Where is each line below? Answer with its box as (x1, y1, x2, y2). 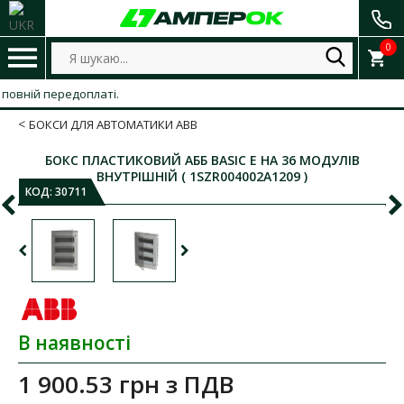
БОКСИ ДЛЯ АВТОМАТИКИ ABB (29, 116, 197, 133)
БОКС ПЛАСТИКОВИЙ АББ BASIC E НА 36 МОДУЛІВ (44, 151, 360, 169)
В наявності (18, 330, 131, 355)
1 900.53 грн (18, 368, 160, 400)
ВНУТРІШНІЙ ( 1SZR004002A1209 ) (96, 168, 308, 185)
